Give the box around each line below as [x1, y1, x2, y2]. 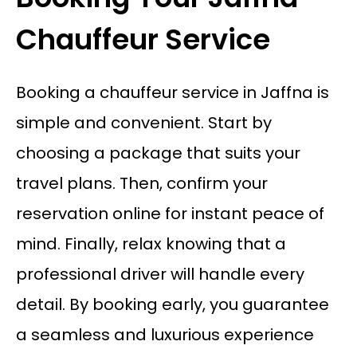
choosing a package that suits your [15, 142, 300, 165]
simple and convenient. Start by [15, 112, 272, 135]
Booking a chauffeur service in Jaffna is [15, 81, 329, 104]
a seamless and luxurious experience [15, 324, 314, 347]
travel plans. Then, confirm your [15, 172, 268, 195]
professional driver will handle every [15, 263, 304, 286]
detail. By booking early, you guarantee [15, 293, 329, 316]
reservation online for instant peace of [15, 202, 324, 226]
